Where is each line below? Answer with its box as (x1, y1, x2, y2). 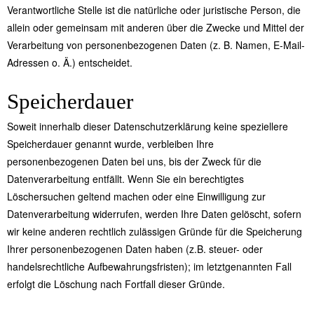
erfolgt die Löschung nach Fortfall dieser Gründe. (7, 277, 225, 292)
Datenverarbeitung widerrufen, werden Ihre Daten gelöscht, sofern (7, 207, 301, 221)
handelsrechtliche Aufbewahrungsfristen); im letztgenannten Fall (7, 259, 292, 274)
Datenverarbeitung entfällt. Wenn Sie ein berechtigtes (7, 172, 244, 186)
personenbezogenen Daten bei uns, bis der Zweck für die (7, 154, 261, 169)
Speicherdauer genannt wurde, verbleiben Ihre (7, 137, 214, 151)
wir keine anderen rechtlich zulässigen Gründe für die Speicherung (7, 224, 302, 239)
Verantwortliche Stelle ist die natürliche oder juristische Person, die (7, 3, 301, 18)
